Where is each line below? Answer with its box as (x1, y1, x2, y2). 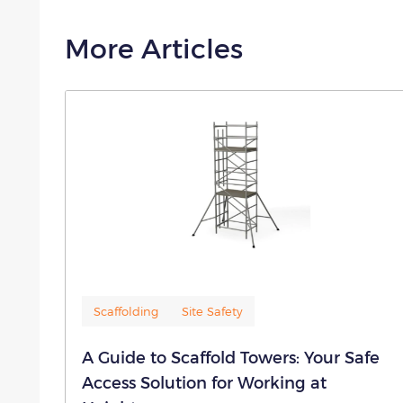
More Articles (65, 31, 243, 64)
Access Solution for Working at (82, 372, 327, 391)
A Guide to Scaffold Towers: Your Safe (82, 346, 380, 366)
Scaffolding (94, 303, 158, 318)
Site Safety (182, 303, 243, 318)
